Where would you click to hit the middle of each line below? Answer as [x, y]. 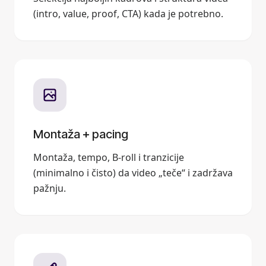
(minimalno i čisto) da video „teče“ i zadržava [133, 172]
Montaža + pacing [81, 134]
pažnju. [50, 188]
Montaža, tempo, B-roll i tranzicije [109, 157]
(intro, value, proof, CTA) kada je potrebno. [128, 13]
